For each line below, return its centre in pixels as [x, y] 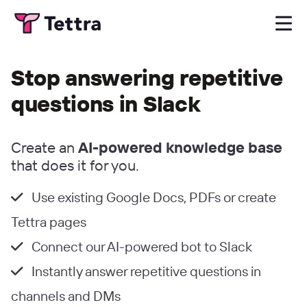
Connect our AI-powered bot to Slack [140, 246]
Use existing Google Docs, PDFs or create [152, 197]
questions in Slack [106, 103]
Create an [45, 147]
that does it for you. [75, 165]
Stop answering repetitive [147, 77]
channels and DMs [66, 296]
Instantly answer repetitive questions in [145, 271]
